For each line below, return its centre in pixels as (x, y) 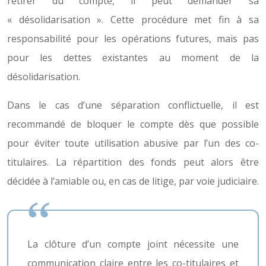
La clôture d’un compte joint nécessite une (133, 244)
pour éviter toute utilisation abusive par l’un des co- (133, 143)
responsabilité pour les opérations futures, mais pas (133, 39)
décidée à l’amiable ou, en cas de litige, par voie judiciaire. (133, 181)
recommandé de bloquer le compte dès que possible (133, 124)
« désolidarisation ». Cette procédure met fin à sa (133, 20)
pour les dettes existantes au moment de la (133, 58)
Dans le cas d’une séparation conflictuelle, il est (133, 105)
